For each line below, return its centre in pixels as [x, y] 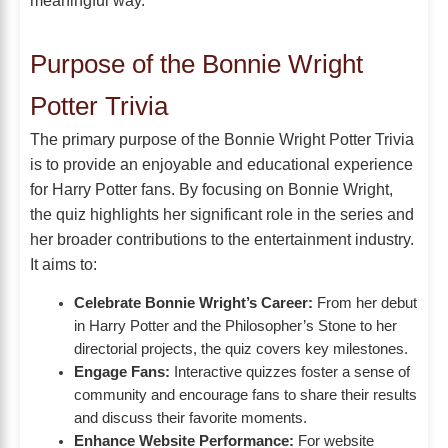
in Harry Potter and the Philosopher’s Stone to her [235, 326]
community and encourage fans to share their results [245, 395]
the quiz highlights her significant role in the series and [222, 214]
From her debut [364, 303]
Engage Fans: [121, 372]
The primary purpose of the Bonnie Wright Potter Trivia [222, 139]
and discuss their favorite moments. [190, 418]
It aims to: [63, 264]
